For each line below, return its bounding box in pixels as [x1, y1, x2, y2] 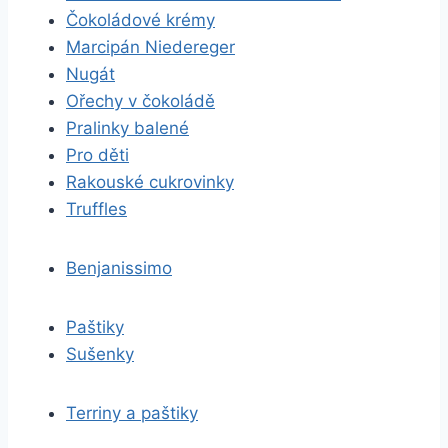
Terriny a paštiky [66, 403, 198, 423]
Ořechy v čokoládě [66, 91, 215, 111]
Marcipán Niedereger [66, 37, 235, 57]
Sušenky [66, 344, 134, 364]
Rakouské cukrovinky [66, 172, 234, 192]
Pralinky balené [66, 118, 189, 138]
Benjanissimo [66, 258, 172, 278]
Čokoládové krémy [66, 10, 215, 30]
